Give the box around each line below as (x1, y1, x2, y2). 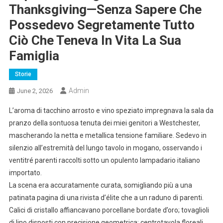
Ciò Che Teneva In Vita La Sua (8, 33, 181, 48)
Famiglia (8, 48, 59, 64)
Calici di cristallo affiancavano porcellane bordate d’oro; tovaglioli (8, 206, 209, 215)
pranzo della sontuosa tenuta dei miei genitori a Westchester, (8, 119, 200, 127)
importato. (8, 169, 42, 177)
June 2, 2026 (16, 87, 53, 95)
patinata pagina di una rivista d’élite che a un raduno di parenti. (8, 194, 204, 202)
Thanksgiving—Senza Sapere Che (8, 2, 202, 17)
